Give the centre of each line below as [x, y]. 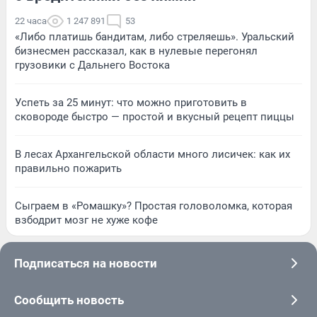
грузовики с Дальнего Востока [92, 65]
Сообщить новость [69, 300]
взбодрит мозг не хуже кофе [86, 220]
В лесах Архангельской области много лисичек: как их [152, 155]
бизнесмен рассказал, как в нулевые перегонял [136, 51]
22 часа [31, 21]
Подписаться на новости [86, 264]
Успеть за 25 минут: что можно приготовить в [131, 103]
